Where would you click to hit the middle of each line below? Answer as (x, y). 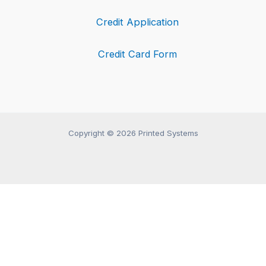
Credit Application (137, 22)
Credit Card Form (137, 54)
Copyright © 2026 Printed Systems (133, 133)
